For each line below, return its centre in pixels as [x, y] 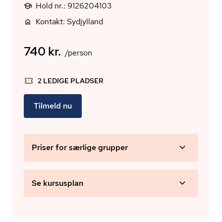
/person [79, 53]
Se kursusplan [57, 183]
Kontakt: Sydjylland [69, 22]
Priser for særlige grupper [80, 147]
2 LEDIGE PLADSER [70, 81]
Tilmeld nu [53, 106]
